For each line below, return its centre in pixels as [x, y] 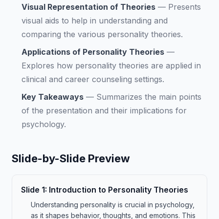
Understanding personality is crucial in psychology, [113, 205]
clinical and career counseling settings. [93, 79]
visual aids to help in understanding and [95, 21]
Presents [185, 7]
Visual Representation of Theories [88, 7]
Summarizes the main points [149, 97]
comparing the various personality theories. [102, 34]
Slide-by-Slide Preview [71, 158]
